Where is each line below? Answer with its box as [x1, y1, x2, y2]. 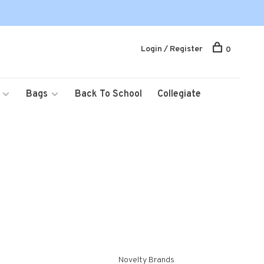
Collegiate [157, 88, 201, 100]
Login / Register [141, 44, 203, 54]
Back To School [75, 88, 142, 100]
